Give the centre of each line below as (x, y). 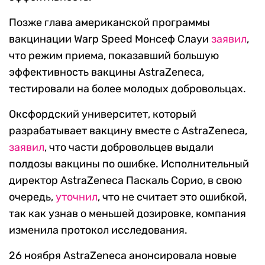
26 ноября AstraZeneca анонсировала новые (123, 256)
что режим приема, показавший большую (114, 56)
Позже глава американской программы (109, 23)
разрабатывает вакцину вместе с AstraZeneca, (128, 131)
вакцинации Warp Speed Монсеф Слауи (110, 39)
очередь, (32, 197)
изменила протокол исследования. (98, 230)
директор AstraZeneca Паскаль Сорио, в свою (125, 181)
